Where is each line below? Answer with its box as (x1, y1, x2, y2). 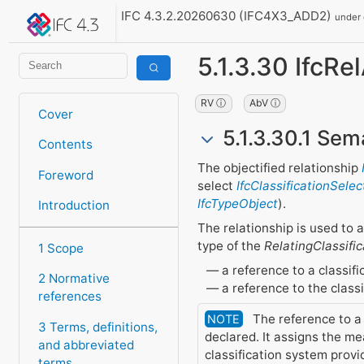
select (197, 178, 236, 194)
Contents (37, 136, 93, 153)
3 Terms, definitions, (37, 318, 158, 335)
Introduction (37, 197, 110, 213)
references (37, 288, 102, 305)
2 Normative (37, 271, 110, 287)
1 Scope (37, 240, 84, 257)
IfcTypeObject (197, 196, 278, 212)
